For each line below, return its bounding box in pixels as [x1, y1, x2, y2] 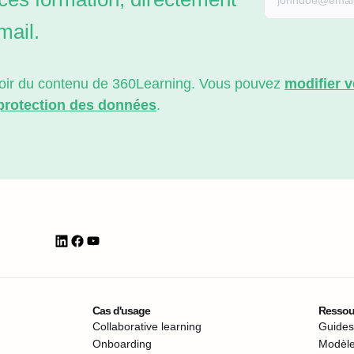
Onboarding [92, 337, 152, 350]
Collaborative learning [92, 320, 201, 333]
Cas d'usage [92, 304, 150, 317]
